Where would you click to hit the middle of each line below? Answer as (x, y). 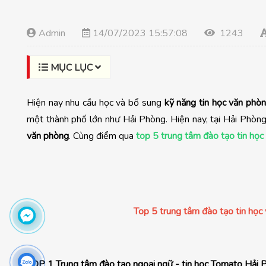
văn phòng (48, 136)
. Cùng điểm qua (102, 136)
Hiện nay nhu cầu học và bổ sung (96, 102)
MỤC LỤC (73, 67)
